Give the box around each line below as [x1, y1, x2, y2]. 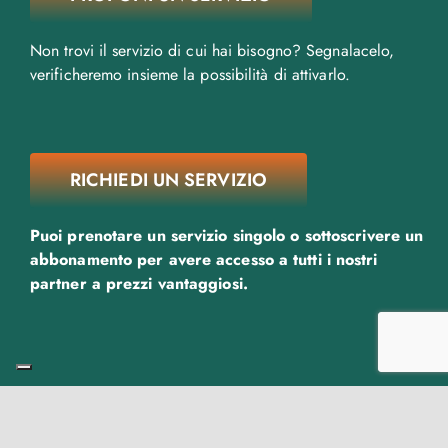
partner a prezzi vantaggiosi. [29, 272, 253, 296]
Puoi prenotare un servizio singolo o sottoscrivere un [29, 224, 424, 248]
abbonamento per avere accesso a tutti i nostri [29, 248, 378, 272]
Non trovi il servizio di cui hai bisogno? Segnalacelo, [29, 39, 395, 63]
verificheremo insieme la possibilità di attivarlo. [29, 63, 350, 87]
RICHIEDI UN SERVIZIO [69, 167, 267, 194]
